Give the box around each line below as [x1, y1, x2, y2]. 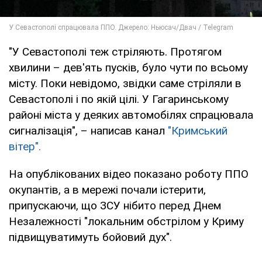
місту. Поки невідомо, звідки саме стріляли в [9, 77, 242, 91]
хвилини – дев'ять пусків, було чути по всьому [9, 61, 248, 75]
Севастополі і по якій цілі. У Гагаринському [9, 92, 229, 106]
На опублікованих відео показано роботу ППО [9, 167, 249, 181]
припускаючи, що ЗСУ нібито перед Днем [9, 199, 221, 213]
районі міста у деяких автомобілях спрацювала [9, 108, 253, 122]
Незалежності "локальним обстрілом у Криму [9, 215, 244, 229]
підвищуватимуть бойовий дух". [9, 230, 172, 244]
